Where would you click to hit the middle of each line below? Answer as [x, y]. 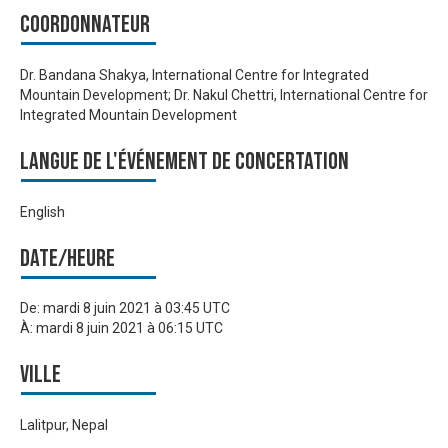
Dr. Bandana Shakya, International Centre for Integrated [194, 75]
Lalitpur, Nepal [64, 424]
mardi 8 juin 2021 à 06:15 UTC [129, 328]
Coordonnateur [85, 25]
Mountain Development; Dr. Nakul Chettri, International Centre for [224, 95]
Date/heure [67, 258]
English [42, 211]
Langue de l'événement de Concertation [184, 162]
